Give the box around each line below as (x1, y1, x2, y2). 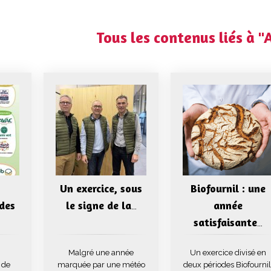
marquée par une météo (57, 260, 145, 269)
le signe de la (65, 198, 131, 212)
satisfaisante (194, 215, 257, 229)
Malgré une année (68, 248, 134, 257)
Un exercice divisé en (190, 248, 266, 257)
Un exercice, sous (60, 181, 142, 195)
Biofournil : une (191, 181, 266, 195)
